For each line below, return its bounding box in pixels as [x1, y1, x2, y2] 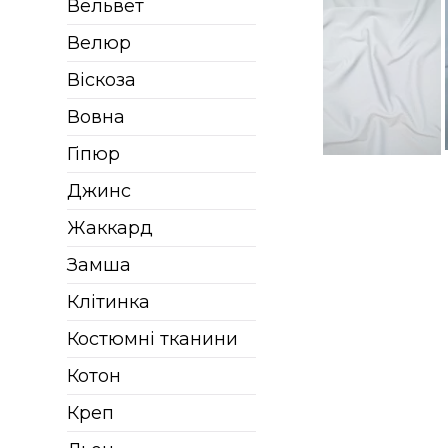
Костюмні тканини [67, 328, 239, 350]
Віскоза [67, 69, 137, 91]
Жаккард [67, 217, 154, 239]
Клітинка [67, 291, 151, 313]
